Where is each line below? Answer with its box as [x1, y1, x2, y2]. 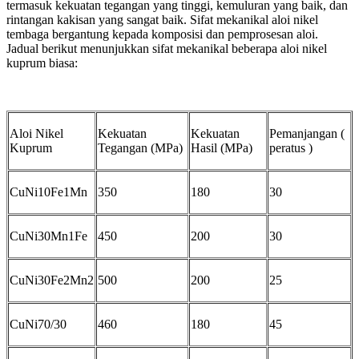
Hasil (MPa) [191, 140, 252, 155]
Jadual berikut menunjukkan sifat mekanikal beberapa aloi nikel [6, 41, 327, 55]
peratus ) [269, 140, 313, 155]
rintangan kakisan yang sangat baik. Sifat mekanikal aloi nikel [6, 12, 318, 26]
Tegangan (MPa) [98, 140, 183, 155]
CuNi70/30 [10, 317, 67, 331]
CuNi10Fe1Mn [10, 184, 87, 199]
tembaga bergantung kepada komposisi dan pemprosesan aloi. [6, 26, 318, 41]
